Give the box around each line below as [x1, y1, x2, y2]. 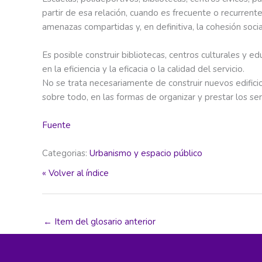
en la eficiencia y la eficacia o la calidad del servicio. [42, 63, 244, 75]
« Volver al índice [42, 167, 109, 179]
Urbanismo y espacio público [89, 147, 202, 159]
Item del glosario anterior [52, 215, 156, 227]
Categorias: [42, 147, 89, 159]
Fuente [42, 119, 71, 131]
